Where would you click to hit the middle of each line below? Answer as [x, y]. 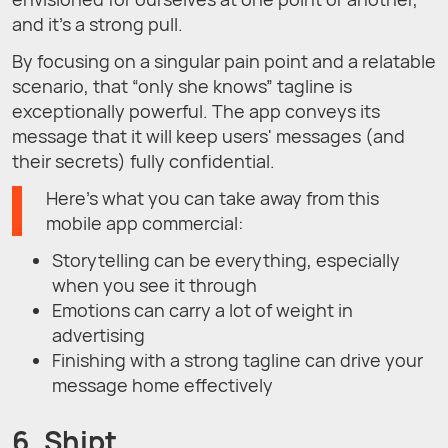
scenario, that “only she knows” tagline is [182, 85]
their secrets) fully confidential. [143, 160]
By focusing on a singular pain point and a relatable [224, 60]
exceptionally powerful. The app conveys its [196, 110]
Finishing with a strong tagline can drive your [237, 359]
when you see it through [154, 284]
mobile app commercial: [144, 222]
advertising [98, 334]
